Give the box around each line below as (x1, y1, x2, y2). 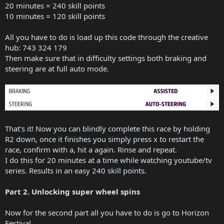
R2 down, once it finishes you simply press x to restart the (5, 133, 204, 144)
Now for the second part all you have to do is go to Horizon (5, 207, 209, 217)
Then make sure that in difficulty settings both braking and (5, 52, 206, 63)
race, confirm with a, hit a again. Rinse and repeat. (5, 144, 177, 154)
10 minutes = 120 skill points (5, 10, 105, 21)
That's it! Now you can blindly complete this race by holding (5, 123, 210, 133)
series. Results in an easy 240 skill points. (5, 165, 146, 175)
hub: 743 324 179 (5, 42, 67, 52)
